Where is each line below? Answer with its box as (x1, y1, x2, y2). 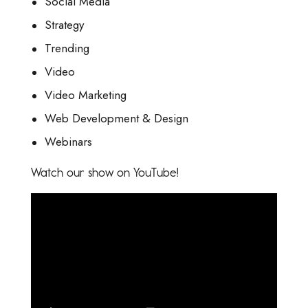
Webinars (45, 133, 93, 151)
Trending (45, 40, 90, 57)
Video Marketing (45, 87, 127, 104)
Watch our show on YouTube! (31, 165, 179, 181)
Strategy (45, 16, 85, 34)
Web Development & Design (45, 110, 189, 127)
